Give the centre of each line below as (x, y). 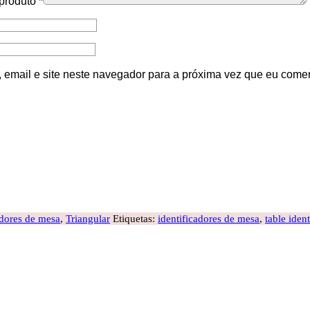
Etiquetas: (135, 218)
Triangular (88, 218)
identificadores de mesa (209, 218)
